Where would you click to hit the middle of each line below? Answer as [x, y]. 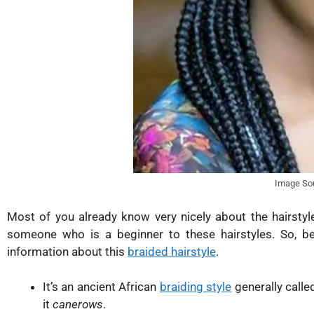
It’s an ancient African [101, 287]
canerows [78, 305]
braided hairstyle [172, 251]
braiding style [196, 287]
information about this [67, 251]
